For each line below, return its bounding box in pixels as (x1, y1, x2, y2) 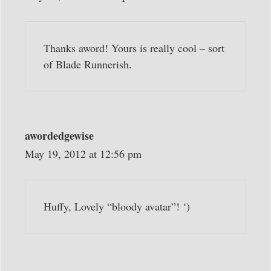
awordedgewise (25, 128, 94, 144)
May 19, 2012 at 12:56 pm (25, 146, 142, 162)
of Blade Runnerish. (44, 57, 132, 72)
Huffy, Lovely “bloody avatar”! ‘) (44, 199, 190, 214)
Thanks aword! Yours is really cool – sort (44, 41, 224, 56)
